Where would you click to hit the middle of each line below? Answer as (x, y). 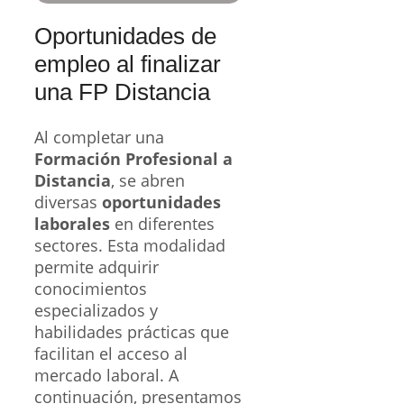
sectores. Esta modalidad (130, 245)
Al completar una (99, 137)
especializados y (96, 310)
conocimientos (91, 288)
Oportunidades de (125, 37)
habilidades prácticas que (132, 331)
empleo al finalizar (128, 64)
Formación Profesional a (133, 158)
